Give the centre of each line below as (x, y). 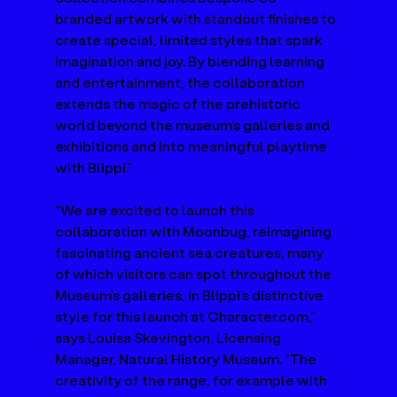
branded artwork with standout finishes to (197, 18)
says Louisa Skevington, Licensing (170, 337)
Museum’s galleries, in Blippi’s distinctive (191, 294)
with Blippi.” (94, 167)
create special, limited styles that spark (191, 39)
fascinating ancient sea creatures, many (191, 252)
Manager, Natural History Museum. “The (187, 358)
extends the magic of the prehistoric (179, 103)
